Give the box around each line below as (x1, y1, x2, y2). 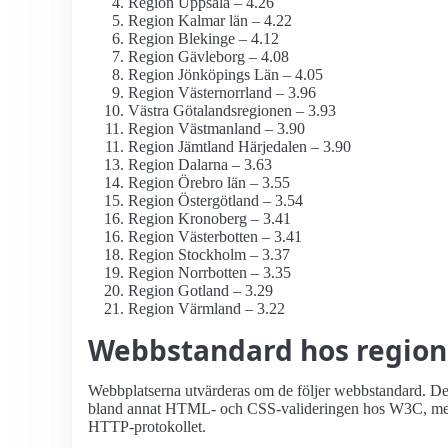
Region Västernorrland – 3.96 (128, 84, 316, 102)
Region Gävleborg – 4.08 (128, 48, 289, 66)
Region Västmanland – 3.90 (128, 120, 305, 138)
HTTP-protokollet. (88, 418, 206, 436)
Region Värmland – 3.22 (128, 300, 285, 318)
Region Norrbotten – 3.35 (128, 264, 291, 282)
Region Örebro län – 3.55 (128, 174, 290, 192)
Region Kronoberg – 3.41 (128, 210, 291, 228)
